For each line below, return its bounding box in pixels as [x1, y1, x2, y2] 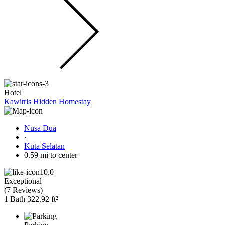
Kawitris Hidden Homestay [4, 97, 91, 106]
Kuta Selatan [24, 141, 65, 150]
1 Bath [4, 194, 25, 203]
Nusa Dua [24, 123, 56, 132]
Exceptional [4, 176, 42, 185]
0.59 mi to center [24, 150, 77, 159]
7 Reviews [7, 185, 40, 194]
